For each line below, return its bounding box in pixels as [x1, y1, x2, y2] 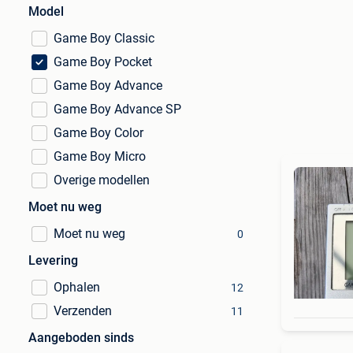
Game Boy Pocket [54, 54, 152, 69]
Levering [28, 253, 78, 268]
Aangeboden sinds [28, 330, 134, 345]
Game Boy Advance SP [54, 102, 181, 117]
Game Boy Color [54, 125, 143, 140]
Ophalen [54, 280, 100, 295]
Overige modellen [54, 173, 150, 188]
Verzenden [54, 303, 112, 318]
